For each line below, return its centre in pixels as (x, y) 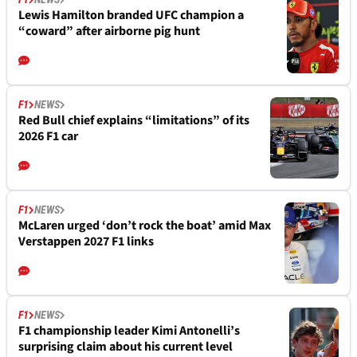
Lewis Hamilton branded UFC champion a (131, 15)
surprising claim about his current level (126, 346)
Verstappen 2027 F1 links (86, 241)
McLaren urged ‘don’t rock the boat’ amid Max (145, 225)
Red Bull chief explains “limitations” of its (134, 120)
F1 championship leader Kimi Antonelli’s (129, 330)
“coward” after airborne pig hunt (109, 31)
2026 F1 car (48, 136)
